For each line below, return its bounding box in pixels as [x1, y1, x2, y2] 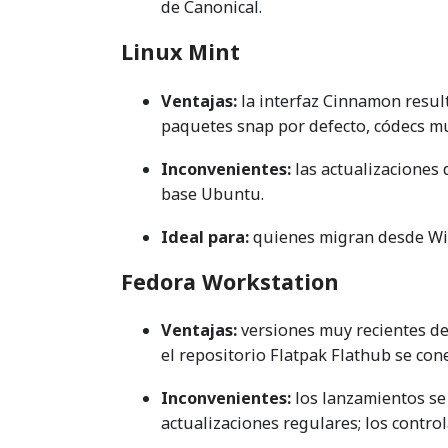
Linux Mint [121, 37, 240, 67]
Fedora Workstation [121, 266, 339, 296]
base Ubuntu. [161, 182, 264, 205]
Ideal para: [161, 225, 249, 248]
